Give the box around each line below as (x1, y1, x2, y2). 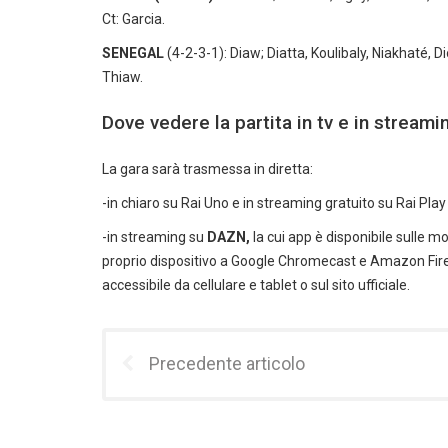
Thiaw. (102, 69, 143, 85)
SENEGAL (102, 45, 164, 61)
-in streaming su (102, 229, 207, 245)
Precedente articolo (149, 353, 305, 374)
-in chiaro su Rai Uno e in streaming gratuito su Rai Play (102, 195, 446, 211)
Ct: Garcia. (102, 11, 165, 27)
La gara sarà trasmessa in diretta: (102, 161, 313, 177)
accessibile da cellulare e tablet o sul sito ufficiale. (102, 277, 410, 293)
